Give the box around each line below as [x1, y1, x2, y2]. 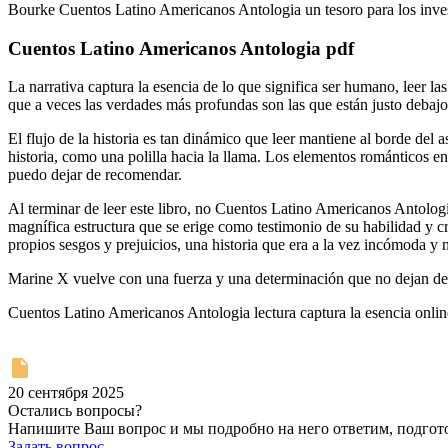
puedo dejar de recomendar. [8, 166, 182, 184]
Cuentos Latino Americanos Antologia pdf [8, 37, 354, 59]
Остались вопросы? [8, 402, 142, 420]
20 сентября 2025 [8, 384, 124, 402]
